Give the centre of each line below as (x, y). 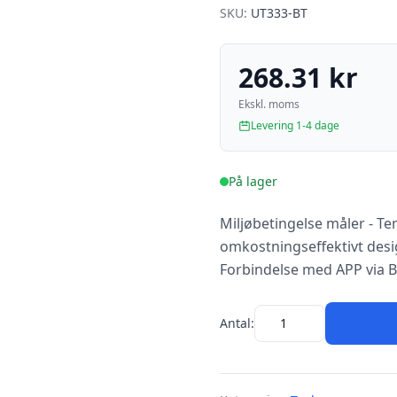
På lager (253, 181)
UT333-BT (279, 13)
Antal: (237, 323)
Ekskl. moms (269, 104)
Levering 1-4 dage (295, 125)
